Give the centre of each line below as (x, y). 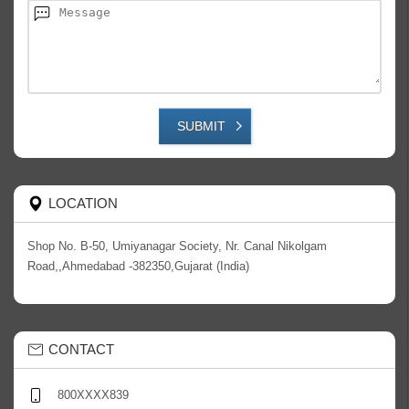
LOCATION (83, 203)
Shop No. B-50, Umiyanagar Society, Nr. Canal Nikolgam (177, 246)
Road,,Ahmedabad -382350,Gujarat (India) (138, 266)
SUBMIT (201, 126)
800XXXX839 (93, 395)
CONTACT (81, 349)
